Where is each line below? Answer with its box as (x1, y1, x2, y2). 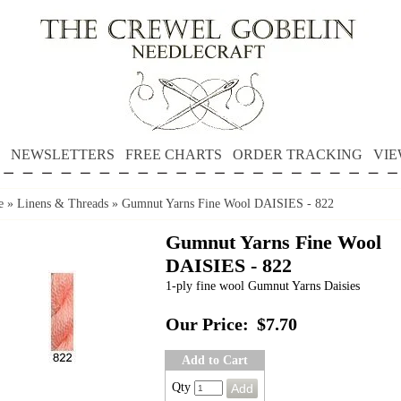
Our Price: (166, 315, 249, 334)
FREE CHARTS (124, 147, 222, 162)
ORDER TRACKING (232, 147, 363, 162)
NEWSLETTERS (10, 147, 115, 162)
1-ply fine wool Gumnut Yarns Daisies (166, 279, 360, 293)
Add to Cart (182, 354, 248, 367)
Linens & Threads (17, 197, 108, 210)
